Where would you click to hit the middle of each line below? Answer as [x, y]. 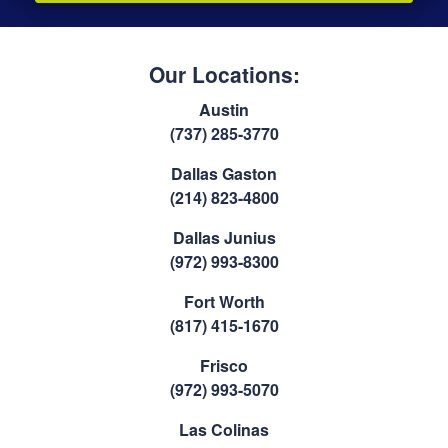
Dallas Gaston [224, 174]
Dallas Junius [224, 238]
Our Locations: [224, 74]
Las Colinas [224, 430]
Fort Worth [224, 302]
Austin [224, 110]
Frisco [224, 366]
